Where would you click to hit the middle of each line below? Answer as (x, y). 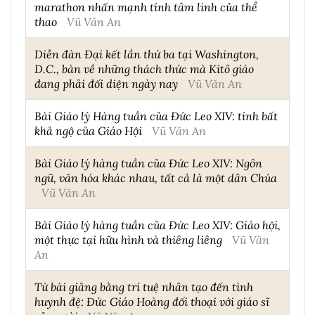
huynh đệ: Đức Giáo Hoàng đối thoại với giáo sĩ (152, 302)
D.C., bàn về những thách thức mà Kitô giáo (144, 69)
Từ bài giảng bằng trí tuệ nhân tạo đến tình (144, 287)
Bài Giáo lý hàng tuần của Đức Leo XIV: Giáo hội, (157, 225)
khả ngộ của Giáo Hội (88, 131)
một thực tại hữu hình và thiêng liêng (128, 240)
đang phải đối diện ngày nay (106, 84)
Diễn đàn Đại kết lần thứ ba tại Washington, (147, 54)
